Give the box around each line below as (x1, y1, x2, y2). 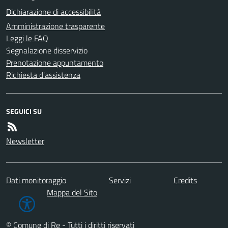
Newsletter (6, 134, 44, 147)
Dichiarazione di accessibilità (6, 5, 101, 18)
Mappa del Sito (47, 186, 97, 198)
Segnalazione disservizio (6, 44, 88, 56)
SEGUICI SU (6, 105, 42, 117)
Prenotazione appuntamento (6, 56, 103, 69)
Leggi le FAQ (6, 32, 48, 44)
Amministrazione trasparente (6, 19, 105, 32)
